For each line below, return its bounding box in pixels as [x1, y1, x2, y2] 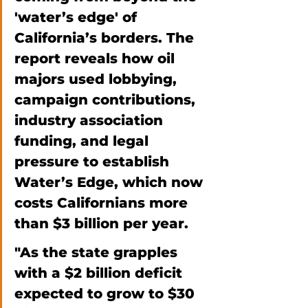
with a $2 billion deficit [14, 264, 186, 281]
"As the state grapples [14, 243, 181, 261]
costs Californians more [14, 194, 192, 211]
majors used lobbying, [14, 70, 181, 87]
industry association [14, 111, 167, 129]
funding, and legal [14, 132, 153, 149]
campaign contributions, [14, 91, 199, 108]
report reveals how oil [14, 49, 179, 67]
